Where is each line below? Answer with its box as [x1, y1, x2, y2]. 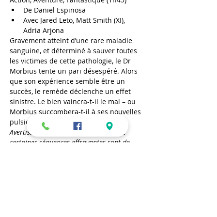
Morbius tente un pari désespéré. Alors [10, 66, 139, 76]
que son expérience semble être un [10, 77, 127, 86]
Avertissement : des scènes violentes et [10, 127, 127, 137]
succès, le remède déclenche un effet [10, 87, 133, 96]
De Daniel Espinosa [23, 5, 86, 15]
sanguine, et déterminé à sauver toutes [10, 46, 139, 55]
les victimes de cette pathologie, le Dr [10, 56, 133, 65]
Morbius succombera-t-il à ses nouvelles [10, 107, 143, 116]
